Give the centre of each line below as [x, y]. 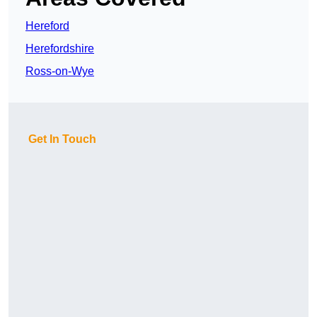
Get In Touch [62, 139]
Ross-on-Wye [60, 71]
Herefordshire [60, 49]
